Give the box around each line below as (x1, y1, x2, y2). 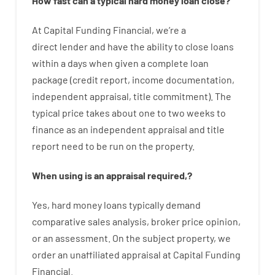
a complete (140, 56, 188, 69)
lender (59, 40, 88, 52)
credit (72, 73, 98, 85)
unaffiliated (69, 248, 120, 260)
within (31, 56, 59, 69)
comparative (31, 215, 86, 227)
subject (142, 231, 175, 244)
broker (150, 215, 180, 227)
